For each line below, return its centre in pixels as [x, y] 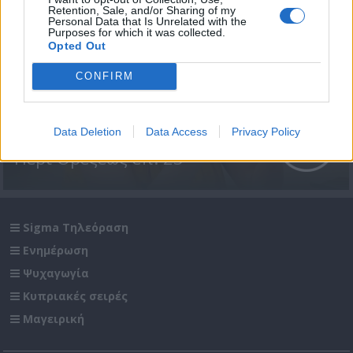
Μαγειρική [54, 318]
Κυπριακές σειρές [76, 295]
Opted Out [77, 45]
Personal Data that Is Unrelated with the [147, 21]
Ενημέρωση [56, 250]
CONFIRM [104, 76]
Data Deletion [87, 131]
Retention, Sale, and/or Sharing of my [142, 10]
